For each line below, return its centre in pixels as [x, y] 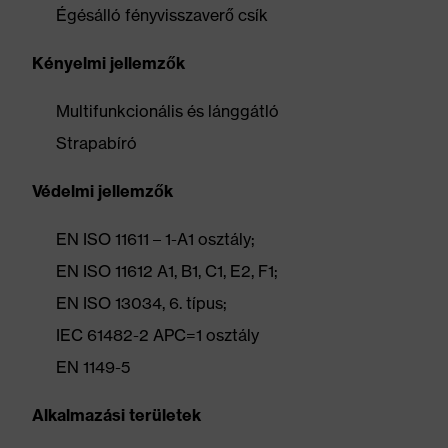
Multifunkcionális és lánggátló [167, 111]
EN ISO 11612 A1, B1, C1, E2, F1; [167, 271]
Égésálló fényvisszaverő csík [162, 15]
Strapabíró [96, 143]
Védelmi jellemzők [102, 191]
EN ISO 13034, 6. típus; [141, 303]
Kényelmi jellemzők [108, 63]
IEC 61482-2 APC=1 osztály [157, 335]
